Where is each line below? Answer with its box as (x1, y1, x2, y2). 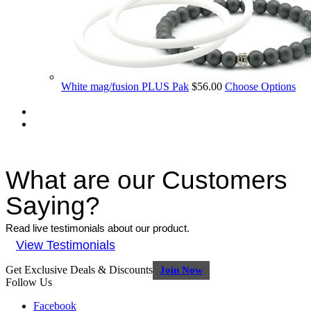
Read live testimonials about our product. (6, 221, 190, 234)
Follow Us (6, 276, 52, 288)
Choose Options (225, 80, 296, 92)
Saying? (6, 191, 100, 220)
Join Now (160, 264, 203, 276)
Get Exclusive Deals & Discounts (6, 263, 153, 276)
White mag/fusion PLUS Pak (61, 80, 189, 92)
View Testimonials (16, 238, 115, 253)
